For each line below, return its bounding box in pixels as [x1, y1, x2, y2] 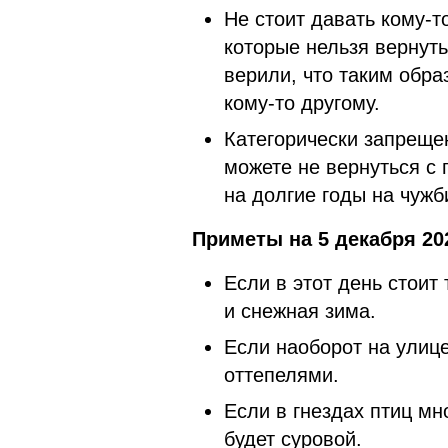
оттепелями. [224, 363, 339, 386]
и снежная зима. [224, 299, 376, 322]
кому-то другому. [224, 91, 380, 114]
